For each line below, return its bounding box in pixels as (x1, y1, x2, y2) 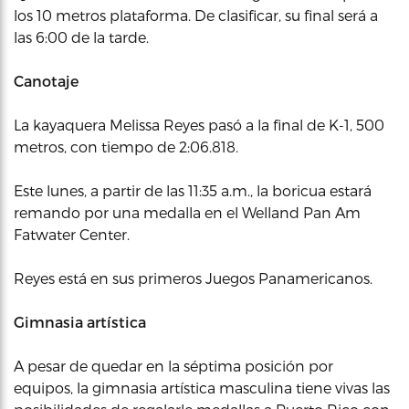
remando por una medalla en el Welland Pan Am (14, 204, 361, 221)
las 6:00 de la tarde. (14, 28, 149, 46)
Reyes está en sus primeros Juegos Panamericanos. (14, 269, 372, 287)
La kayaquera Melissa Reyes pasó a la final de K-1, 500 (14, 116, 384, 133)
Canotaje (14, 72, 79, 89)
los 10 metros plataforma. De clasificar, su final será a (14, 6, 378, 24)
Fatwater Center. (14, 225, 130, 243)
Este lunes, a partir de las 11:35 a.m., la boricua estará (14, 182, 372, 199)
